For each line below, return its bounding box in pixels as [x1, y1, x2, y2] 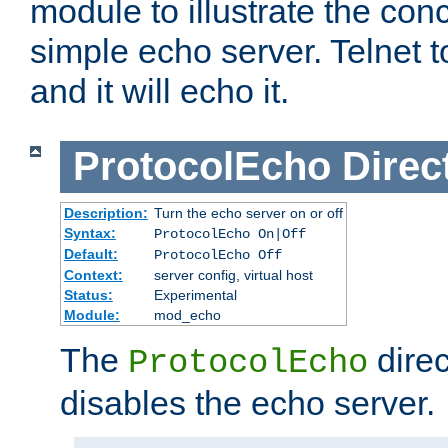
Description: [63, 204, 148, 221]
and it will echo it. [30, 72, 289, 111]
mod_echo [153, 306, 221, 323]
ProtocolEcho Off [153, 246, 282, 263]
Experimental [153, 286, 237, 303]
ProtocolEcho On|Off [153, 225, 306, 242]
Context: [63, 266, 123, 283]
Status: [63, 286, 113, 303]
